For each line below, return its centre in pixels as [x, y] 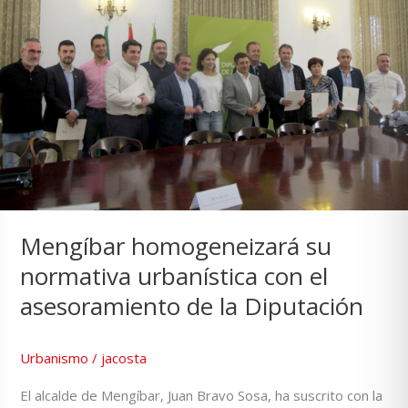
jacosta [124, 357]
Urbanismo [55, 357]
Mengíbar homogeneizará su [176, 245]
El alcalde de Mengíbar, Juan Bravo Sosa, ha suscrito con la [202, 395]
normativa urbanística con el [174, 275]
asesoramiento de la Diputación [192, 306]
